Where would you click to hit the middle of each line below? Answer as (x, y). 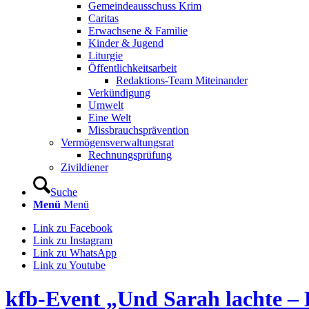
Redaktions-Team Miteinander (182, 80)
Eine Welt (110, 118)
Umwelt (106, 105)
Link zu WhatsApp (75, 253)
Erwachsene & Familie (138, 31)
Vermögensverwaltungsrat (117, 142)
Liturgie (106, 56)
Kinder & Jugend (126, 43)
